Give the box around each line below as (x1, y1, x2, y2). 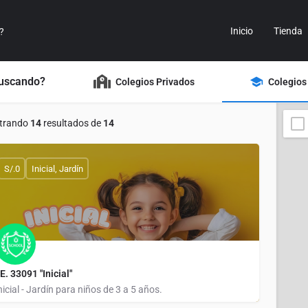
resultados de (41, 118, 103, 129)
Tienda (274, 25, 302, 36)
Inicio (230, 25, 253, 36)
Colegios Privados (115, 76, 195, 87)
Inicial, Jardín (31, 163, 83, 174)
